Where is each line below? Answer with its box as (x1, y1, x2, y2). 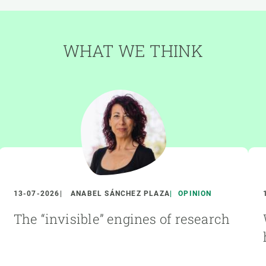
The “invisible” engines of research (13, 210, 230, 228)
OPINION (178, 189, 212, 198)
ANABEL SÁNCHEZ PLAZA (71, 189, 170, 198)
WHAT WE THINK (63, 40, 203, 62)
